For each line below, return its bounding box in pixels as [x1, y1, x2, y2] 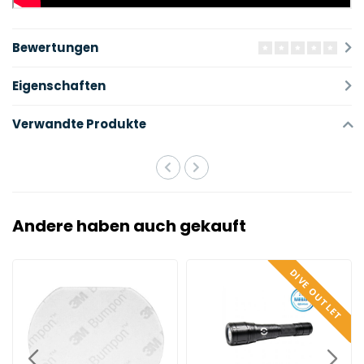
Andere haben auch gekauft [12, 214, 246, 237]
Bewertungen [12, 38, 98, 56]
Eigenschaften [12, 76, 106, 94]
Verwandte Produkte [12, 115, 146, 132]
